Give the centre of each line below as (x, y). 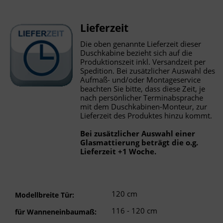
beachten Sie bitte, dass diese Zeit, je (143, 88)
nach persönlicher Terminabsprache (142, 97)
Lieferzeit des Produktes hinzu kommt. (146, 115)
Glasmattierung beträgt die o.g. (139, 142)
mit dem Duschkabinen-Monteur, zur (144, 106)
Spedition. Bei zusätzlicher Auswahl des (148, 70)
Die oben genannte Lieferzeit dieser (141, 44)
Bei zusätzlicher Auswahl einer (138, 133)
